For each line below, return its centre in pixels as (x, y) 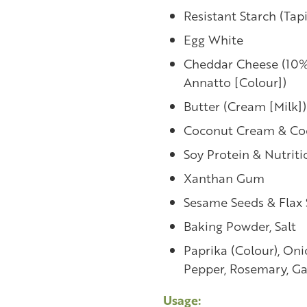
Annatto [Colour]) (235, 82)
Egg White (213, 40)
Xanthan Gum (224, 178)
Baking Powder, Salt (240, 226)
